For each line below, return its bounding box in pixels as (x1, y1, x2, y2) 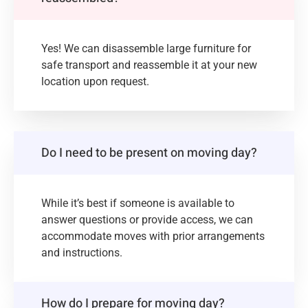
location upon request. (41, 75, 149, 89)
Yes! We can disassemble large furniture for (41, 42, 251, 56)
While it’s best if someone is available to (41, 197, 234, 210)
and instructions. (41, 246, 122, 260)
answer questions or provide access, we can (41, 213, 253, 227)
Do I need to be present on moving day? (41, 144, 257, 163)
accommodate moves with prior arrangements (41, 230, 265, 243)
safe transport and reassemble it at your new (41, 58, 257, 72)
